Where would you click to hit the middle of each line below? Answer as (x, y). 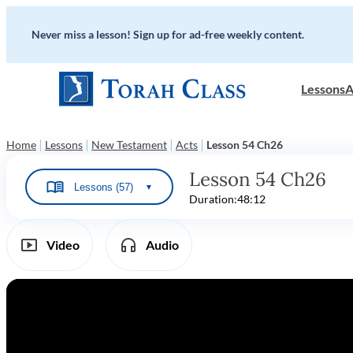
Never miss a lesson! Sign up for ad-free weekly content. (168, 34)
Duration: (213, 199)
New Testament (129, 145)
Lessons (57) (104, 187)
